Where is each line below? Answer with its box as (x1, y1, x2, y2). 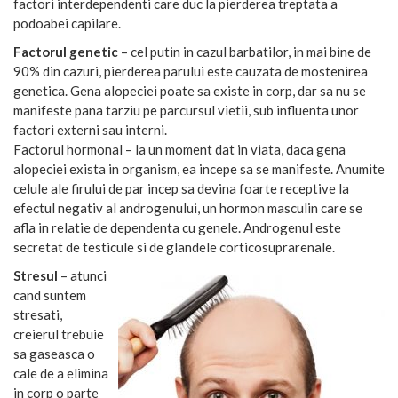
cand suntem (13, 286, 86, 303)
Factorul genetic (13, 43, 118, 60)
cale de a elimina (13, 364, 108, 381)
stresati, (13, 306, 62, 322)
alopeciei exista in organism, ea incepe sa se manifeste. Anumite (13, 160, 385, 177)
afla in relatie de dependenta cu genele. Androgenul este (13, 219, 341, 235)
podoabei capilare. (13, 14, 121, 31)
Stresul (13, 267, 58, 283)
